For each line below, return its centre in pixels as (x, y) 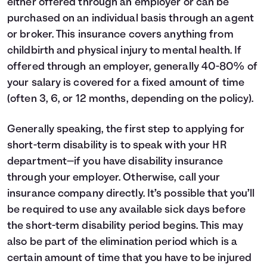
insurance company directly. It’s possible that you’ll (131, 194)
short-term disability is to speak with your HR (117, 146)
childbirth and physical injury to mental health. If (125, 51)
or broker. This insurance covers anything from (120, 35)
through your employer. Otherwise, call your (114, 178)
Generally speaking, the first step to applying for (126, 130)
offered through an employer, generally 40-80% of (132, 67)
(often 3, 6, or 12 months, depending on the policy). (131, 99)
